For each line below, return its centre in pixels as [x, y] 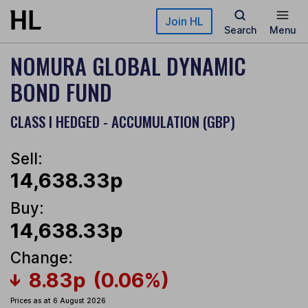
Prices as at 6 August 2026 [58, 301]
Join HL [184, 21]
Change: [42, 258]
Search [240, 30]
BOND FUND [61, 92]
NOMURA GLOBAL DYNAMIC [128, 66]
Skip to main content [60, 17]
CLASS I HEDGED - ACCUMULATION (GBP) [123, 121]
